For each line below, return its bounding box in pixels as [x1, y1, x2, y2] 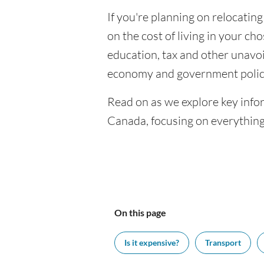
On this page [114, 207, 166, 218]
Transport [205, 237, 241, 247]
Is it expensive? [124, 237, 179, 247]
